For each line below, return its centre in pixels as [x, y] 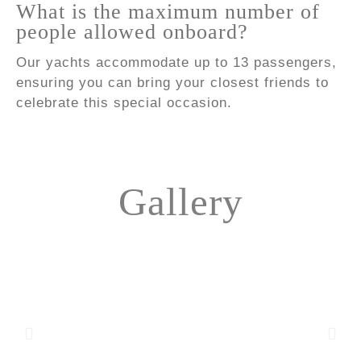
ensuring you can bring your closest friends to [172, 83]
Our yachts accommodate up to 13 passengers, [176, 63]
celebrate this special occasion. [124, 103]
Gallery [180, 202]
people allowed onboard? [135, 32]
